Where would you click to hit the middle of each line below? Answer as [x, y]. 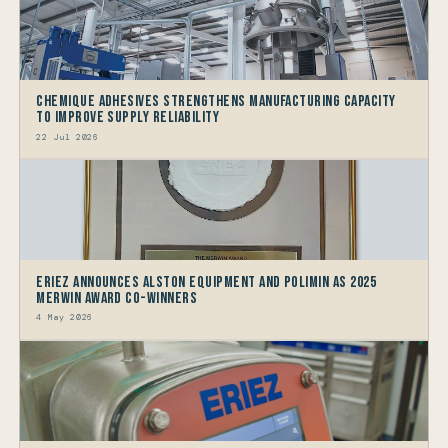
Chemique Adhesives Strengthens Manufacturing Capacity [216, 102]
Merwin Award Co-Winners [117, 298]
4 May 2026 [64, 318]
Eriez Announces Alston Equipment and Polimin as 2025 [206, 282]
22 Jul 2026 [67, 137]
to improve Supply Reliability [128, 118]
